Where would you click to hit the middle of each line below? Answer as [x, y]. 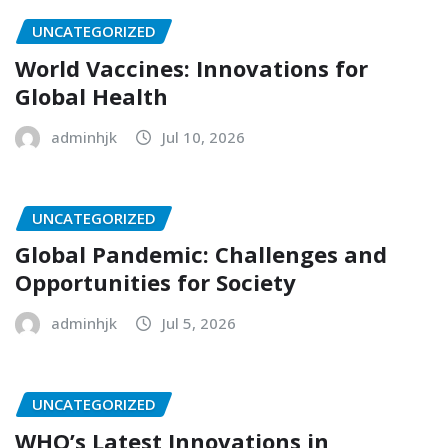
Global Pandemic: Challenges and [201, 254]
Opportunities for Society [155, 282]
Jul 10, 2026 [203, 136]
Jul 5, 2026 [199, 323]
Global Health [91, 95]
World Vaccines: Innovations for [191, 67]
